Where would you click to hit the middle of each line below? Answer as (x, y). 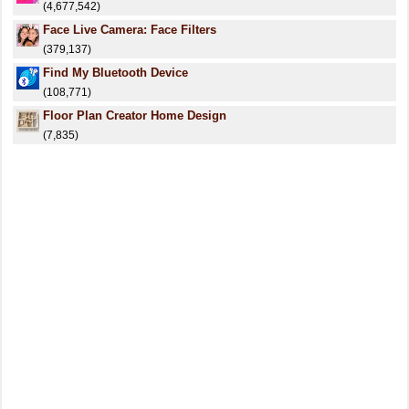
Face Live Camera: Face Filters (130, 30)
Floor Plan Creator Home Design (135, 115)
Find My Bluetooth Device (115, 73)
